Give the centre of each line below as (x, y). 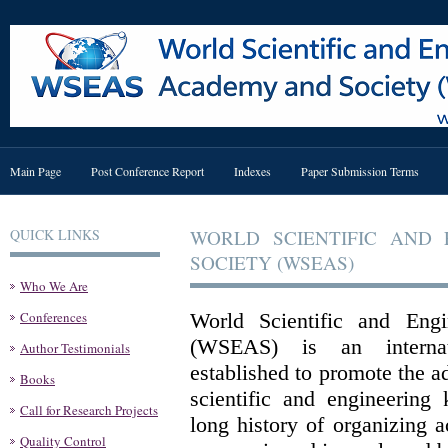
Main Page (35, 171)
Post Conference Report (147, 171)
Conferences (53, 317)
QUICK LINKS (55, 234)
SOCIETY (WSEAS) (272, 262)
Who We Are (54, 286)
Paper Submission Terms (360, 171)
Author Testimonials (75, 348)
